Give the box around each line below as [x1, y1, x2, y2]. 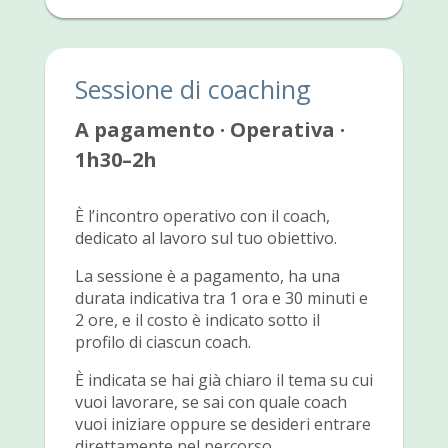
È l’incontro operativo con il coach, [74, 204, 330, 227]
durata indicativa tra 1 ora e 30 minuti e [74, 286, 368, 309]
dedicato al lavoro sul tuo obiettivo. [74, 226, 337, 249]
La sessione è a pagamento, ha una [74, 264, 340, 287]
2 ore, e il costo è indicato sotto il [74, 308, 320, 331]
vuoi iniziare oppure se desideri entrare [74, 412, 371, 435]
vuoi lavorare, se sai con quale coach [74, 390, 347, 413]
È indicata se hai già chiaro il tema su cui [74, 368, 373, 391]
